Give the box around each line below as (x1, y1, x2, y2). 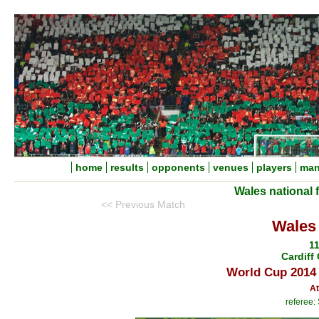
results (110, 162, 144, 173)
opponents (152, 162, 205, 173)
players (256, 162, 292, 173)
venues (213, 162, 249, 173)
